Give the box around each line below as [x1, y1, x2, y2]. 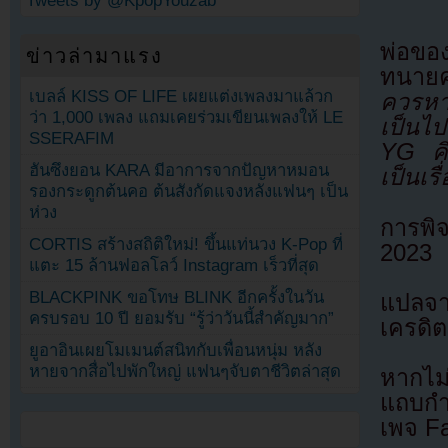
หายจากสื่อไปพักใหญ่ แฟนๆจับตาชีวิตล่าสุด [29, 361, 342, 381]
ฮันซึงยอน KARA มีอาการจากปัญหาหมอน [29, 160, 330, 180]
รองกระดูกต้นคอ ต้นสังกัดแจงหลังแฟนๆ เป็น [29, 181, 349, 201]
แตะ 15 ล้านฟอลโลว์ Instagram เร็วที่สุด [29, 255, 320, 275]
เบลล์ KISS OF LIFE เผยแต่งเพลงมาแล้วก [29, 86, 334, 106]
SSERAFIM [29, 128, 115, 148]
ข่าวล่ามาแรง [26, 44, 164, 67]
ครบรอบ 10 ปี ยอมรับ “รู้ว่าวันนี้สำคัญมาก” [29, 308, 335, 328]
